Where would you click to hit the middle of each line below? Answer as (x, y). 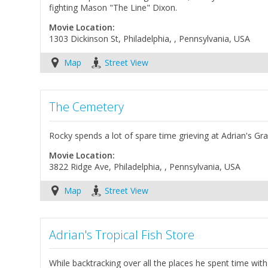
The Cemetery (87, 106)
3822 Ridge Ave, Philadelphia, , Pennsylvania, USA (145, 166)
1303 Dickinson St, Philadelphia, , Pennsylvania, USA (150, 38)
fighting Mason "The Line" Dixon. (113, 7)
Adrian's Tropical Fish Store (122, 234)
